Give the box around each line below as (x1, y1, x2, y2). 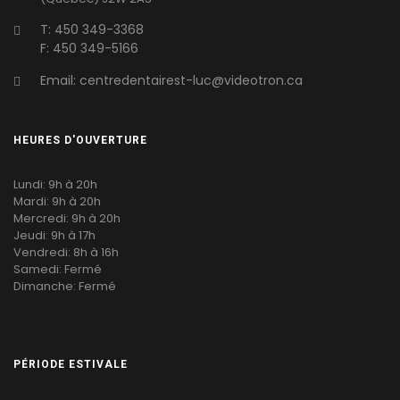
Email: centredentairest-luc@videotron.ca (40, 71, 303, 89)
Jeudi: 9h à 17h (13, 226, 96, 244)
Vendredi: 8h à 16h (13, 243, 119, 261)
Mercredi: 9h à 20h (13, 209, 121, 227)
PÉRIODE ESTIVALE (13, 357, 128, 371)
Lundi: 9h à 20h (13, 175, 97, 193)
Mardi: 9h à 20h (13, 192, 101, 210)
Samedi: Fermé (13, 260, 102, 278)
